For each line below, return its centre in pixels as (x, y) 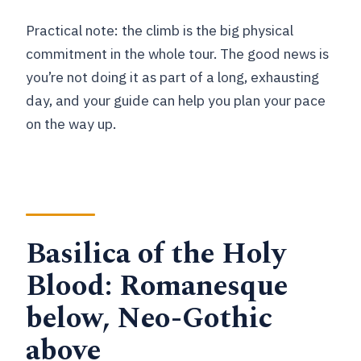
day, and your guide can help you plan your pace (176, 101)
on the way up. (71, 124)
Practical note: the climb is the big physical (160, 31)
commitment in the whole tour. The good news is (178, 54)
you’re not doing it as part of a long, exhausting (173, 77)
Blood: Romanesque (157, 286)
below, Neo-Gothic (149, 318)
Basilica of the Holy (156, 254)
